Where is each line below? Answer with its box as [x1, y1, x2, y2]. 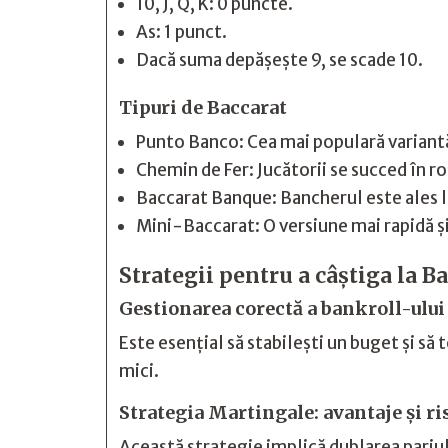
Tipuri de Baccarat [119, 96, 287, 119]
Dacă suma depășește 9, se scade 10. [136, 49, 423, 71]
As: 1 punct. [136, 21, 227, 43]
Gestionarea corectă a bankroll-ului [119, 297, 445, 320]
